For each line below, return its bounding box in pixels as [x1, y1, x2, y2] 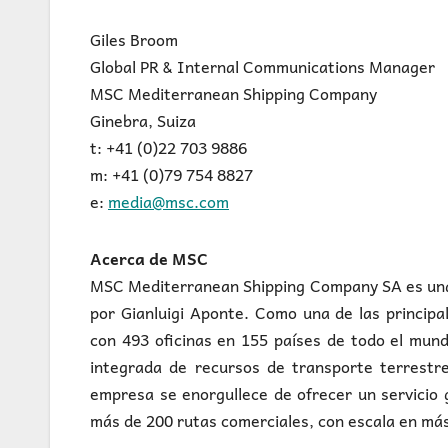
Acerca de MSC [90, 245, 208, 272]
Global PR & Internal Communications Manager [90, 53, 435, 80]
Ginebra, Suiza [90, 107, 196, 134]
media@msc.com [108, 188, 229, 215]
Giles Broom [90, 26, 178, 53]
